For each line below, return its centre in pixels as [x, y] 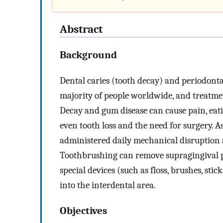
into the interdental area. [108, 185]
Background [88, 55]
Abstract [81, 30]
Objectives [83, 210]
